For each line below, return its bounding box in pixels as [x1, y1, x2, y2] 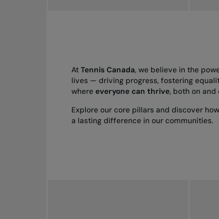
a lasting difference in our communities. [71, 115, 214, 126]
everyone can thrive [95, 87, 170, 97]
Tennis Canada [81, 65, 135, 75]
